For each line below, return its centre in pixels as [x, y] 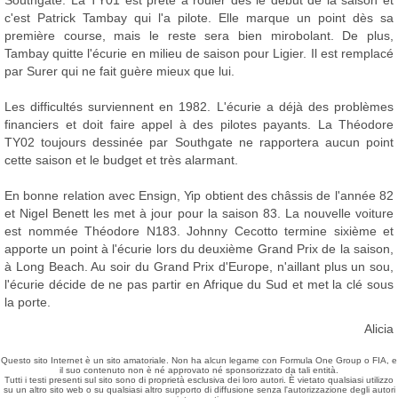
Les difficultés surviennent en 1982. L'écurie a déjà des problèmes [199, 107]
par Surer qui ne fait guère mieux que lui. [119, 71]
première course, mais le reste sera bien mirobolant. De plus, [199, 36]
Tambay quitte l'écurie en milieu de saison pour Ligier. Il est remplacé [199, 53]
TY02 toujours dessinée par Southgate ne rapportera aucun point [199, 142]
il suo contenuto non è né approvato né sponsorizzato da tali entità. [199, 370]
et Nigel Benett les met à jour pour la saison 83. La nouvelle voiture [199, 213]
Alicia [379, 329]
